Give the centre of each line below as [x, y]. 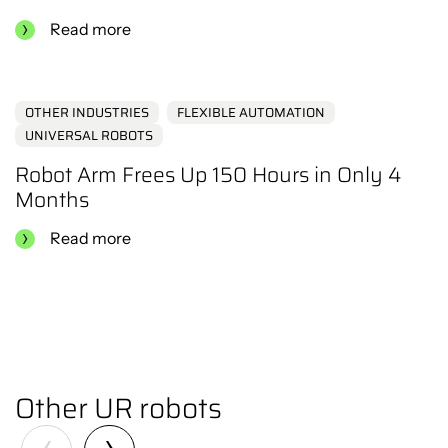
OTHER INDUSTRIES [87, 113]
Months [52, 200]
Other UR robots [118, 407]
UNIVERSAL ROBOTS [89, 136]
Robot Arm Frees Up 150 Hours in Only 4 [208, 175]
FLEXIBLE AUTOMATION [250, 113]
